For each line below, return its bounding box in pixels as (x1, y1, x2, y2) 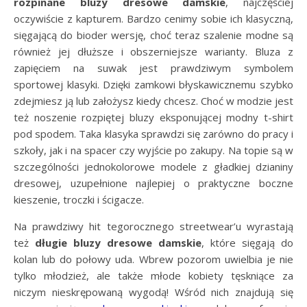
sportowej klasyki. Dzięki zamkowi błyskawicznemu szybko (14, 77, 293, 92)
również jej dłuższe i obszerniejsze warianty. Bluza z (14, 45, 293, 59)
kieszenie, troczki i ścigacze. (14, 193, 144, 207)
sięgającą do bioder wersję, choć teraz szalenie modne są (14, 28, 293, 42)
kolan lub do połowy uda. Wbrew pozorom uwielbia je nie (14, 252, 293, 267)
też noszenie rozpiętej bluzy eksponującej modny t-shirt (14, 110, 293, 125)
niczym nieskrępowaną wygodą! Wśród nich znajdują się (14, 285, 293, 299)
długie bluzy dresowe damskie (35, 236, 201, 250)
